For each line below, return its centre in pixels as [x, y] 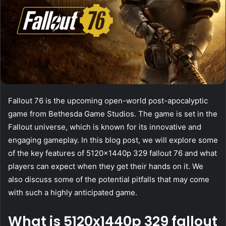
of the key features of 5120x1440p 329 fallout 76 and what [112, 153]
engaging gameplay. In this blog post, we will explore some [113, 140]
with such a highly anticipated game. [73, 192]
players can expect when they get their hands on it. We [106, 166]
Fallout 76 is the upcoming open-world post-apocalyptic [108, 100]
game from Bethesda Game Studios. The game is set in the [113, 114]
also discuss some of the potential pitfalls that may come [109, 179]
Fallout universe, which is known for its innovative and [105, 127]
